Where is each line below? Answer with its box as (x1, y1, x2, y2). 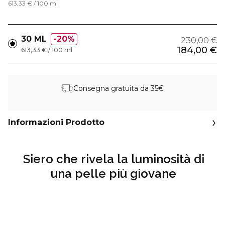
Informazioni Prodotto (8, 118, 104, 127)
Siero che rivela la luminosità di (23, 152, 204, 166)
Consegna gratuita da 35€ (73, 83, 164, 93)
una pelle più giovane (51, 166, 177, 181)
